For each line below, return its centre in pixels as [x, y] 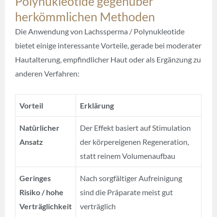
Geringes [35, 178]
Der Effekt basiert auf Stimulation [136, 127]
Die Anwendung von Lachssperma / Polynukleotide [100, 31]
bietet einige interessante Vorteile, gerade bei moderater [108, 45]
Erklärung [97, 105]
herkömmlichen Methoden [85, 16]
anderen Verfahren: [47, 73]
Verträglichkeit [46, 206]
